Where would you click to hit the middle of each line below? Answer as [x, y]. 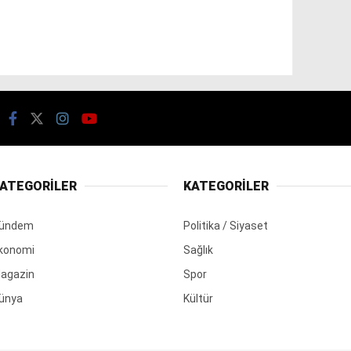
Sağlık [198, 250]
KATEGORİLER [226, 186]
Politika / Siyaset [226, 225]
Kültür [198, 298]
